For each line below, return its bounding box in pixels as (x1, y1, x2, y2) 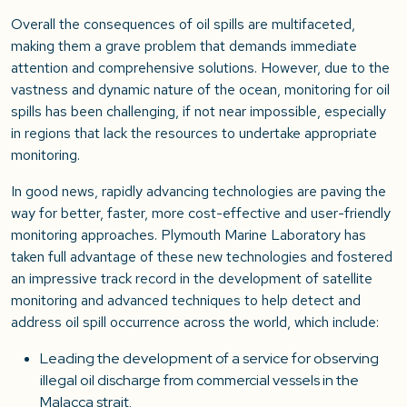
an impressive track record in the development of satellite (11, 269, 372, 289)
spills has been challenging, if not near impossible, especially (11, 102, 386, 122)
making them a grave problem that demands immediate (11, 36, 357, 56)
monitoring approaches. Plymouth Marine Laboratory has (11, 225, 366, 245)
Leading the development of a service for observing (40, 349, 379, 369)
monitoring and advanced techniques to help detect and (11, 291, 361, 311)
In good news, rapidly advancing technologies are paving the (11, 182, 386, 202)
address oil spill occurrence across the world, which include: (11, 313, 379, 333)
